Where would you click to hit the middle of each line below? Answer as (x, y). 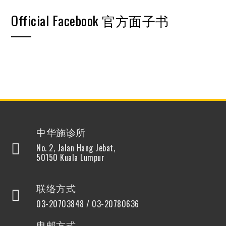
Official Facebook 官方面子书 (90, 20)
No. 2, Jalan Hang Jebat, (76, 148)
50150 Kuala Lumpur (71, 157)
